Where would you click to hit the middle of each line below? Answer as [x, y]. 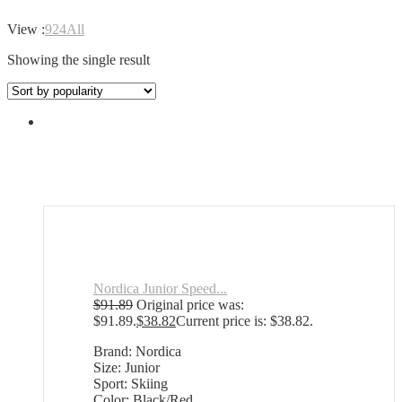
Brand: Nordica [137, 352]
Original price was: [190, 305]
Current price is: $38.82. [245, 321]
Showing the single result [79, 60]
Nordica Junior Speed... [160, 289]
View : [26, 30]
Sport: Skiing [131, 384]
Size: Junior [127, 368]
